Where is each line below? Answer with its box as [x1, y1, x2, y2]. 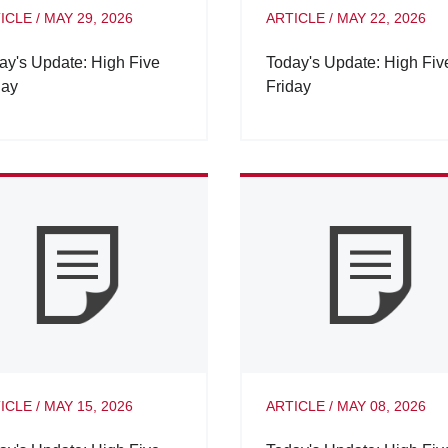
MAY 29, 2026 [44, 10, 133, 27]
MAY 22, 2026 [336, 10, 426, 27]
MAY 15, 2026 [44, 397, 133, 414]
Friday [265, 78, 311, 96]
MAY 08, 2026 [336, 397, 426, 414]
